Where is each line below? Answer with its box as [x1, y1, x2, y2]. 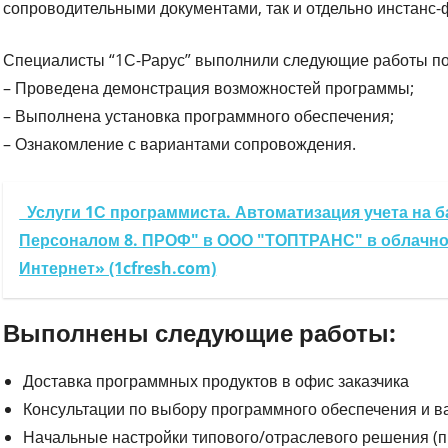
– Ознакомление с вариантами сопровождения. [3, 132, 357, 155]
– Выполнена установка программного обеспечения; [3, 104, 395, 127]
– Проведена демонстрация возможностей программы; [3, 76, 415, 99]
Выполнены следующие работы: [3, 315, 397, 349]
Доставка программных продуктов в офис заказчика [23, 369, 410, 392]
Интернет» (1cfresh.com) [19, 256, 217, 279]
